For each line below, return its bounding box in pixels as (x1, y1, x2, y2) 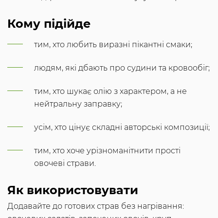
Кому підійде (7, 17, 91, 31)
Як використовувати (7, 183, 138, 198)
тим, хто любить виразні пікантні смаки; (34, 40, 192, 50)
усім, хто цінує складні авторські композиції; (34, 123, 210, 132)
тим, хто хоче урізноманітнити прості (34, 146, 181, 156)
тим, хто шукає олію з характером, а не (34, 87, 187, 96)
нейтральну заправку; (34, 99, 122, 109)
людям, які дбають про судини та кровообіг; (34, 63, 210, 73)
